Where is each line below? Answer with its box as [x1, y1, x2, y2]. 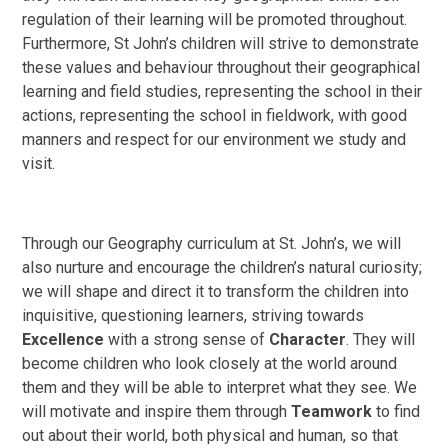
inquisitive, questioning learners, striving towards [22, 305, 365, 325]
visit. [22, 153, 56, 173]
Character [269, 329, 347, 349]
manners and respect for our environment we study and [22, 129, 407, 149]
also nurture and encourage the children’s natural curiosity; [22, 257, 423, 277]
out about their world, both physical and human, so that [22, 425, 399, 445]
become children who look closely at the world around [22, 353, 398, 373]
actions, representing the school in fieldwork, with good [22, 105, 408, 125]
